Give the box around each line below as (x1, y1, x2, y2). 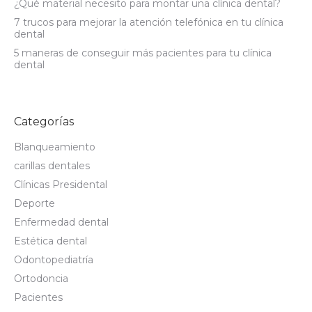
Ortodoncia (14, 272, 68, 285)
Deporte (14, 197, 55, 210)
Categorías (14, 115, 74, 128)
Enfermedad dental (14, 216, 109, 228)
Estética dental (14, 235, 87, 247)
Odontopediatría (14, 253, 93, 266)
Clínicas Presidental (14, 178, 107, 191)
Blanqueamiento (14, 141, 95, 153)
